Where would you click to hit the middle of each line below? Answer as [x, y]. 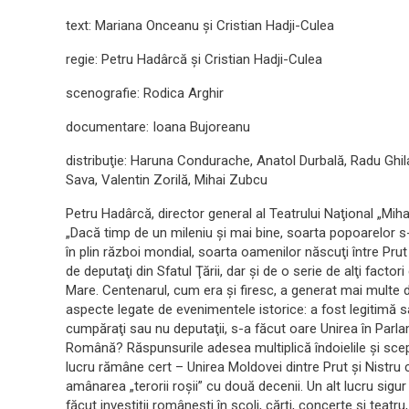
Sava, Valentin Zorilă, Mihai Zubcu [167, 180]
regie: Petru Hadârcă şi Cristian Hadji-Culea [194, 60]
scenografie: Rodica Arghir [145, 94]
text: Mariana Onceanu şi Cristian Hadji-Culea [200, 26]
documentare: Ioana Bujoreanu [158, 127]
